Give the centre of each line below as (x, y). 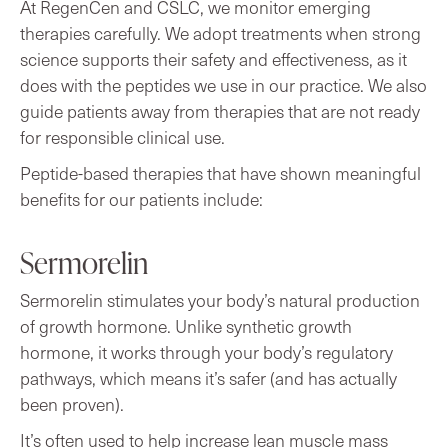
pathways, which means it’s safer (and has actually (208, 377)
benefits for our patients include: (141, 198)
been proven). (72, 403)
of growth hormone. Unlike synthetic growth (186, 325)
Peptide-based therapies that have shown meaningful (220, 172)
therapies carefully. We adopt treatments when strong (220, 32)
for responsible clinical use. (122, 136)
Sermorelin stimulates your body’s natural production (220, 299)
